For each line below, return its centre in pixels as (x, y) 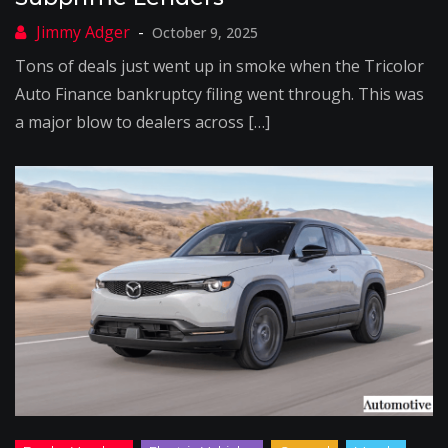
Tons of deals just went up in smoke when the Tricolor (219, 66)
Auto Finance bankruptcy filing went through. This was (219, 94)
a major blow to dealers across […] (142, 122)
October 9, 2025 (205, 32)
